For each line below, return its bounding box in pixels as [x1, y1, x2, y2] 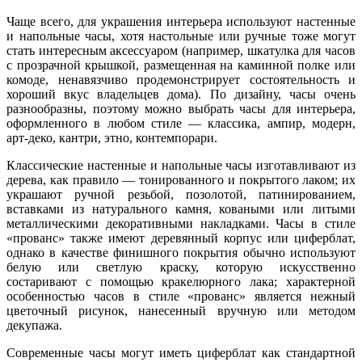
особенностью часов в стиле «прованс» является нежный [6, 288, 356, 303]
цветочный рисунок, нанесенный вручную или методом [6, 303, 356, 318]
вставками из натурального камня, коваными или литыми [6, 201, 356, 216]
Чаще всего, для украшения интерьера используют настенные [6, 14, 356, 28]
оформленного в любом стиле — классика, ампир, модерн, [6, 116, 356, 130]
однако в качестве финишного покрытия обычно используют [6, 245, 356, 259]
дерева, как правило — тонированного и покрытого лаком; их [6, 172, 356, 187]
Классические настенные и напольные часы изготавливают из [6, 158, 356, 172]
